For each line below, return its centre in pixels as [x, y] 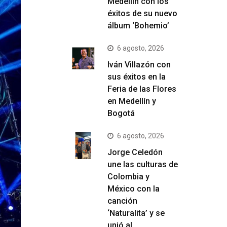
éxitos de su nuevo [142, 13]
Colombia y [128, 177]
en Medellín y [132, 101]
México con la [134, 189]
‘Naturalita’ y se [136, 213]
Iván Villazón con [139, 65]
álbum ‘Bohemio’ [138, 26]
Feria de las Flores [142, 89]
